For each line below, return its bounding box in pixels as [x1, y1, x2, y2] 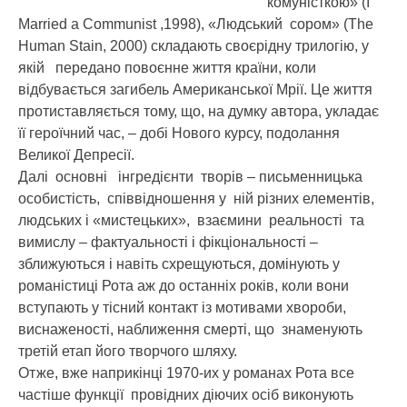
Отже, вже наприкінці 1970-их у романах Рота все [18, 364, 354, 381]
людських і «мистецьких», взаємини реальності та [18, 212, 364, 228]
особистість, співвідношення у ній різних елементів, [18, 190, 374, 206]
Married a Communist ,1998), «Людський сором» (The [18, 15, 373, 32]
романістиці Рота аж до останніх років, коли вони [18, 277, 349, 293]
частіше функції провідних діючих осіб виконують [18, 386, 353, 402]
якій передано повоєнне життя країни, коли [18, 59, 316, 75]
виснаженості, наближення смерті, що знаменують [18, 321, 366, 337]
